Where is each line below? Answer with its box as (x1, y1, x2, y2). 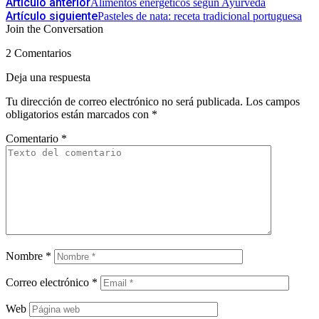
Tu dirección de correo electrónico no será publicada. (6, 95, 243, 108)
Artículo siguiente (6, 9, 98, 23)
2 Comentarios (6, 46, 71, 59)
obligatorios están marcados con (6, 108, 152, 120)
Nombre (6, 249, 46, 262)
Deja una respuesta (6, 70, 90, 83)
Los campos (246, 95, 300, 108)
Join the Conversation (6, 22, 103, 35)
